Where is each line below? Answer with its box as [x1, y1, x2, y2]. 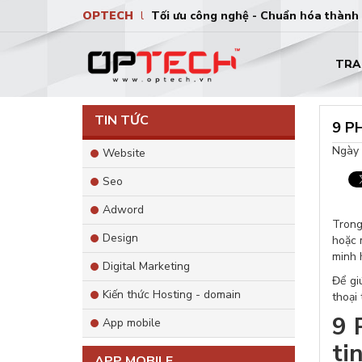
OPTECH [82, 8, 137, 23]
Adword [103, 202, 144, 217]
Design [103, 230, 138, 246]
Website [103, 145, 145, 161]
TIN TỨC [95, 112, 149, 129]
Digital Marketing [103, 259, 190, 274]
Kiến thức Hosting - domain [103, 287, 241, 302]
